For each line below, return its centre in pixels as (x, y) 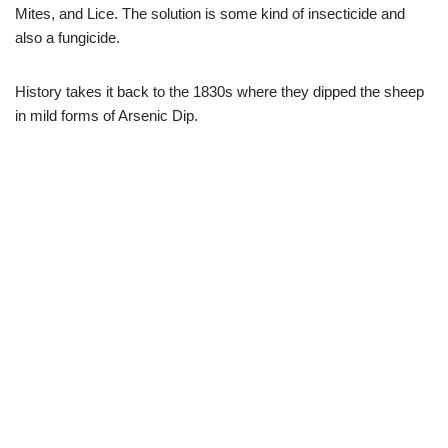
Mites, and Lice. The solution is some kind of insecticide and (210, 13)
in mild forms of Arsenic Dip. (106, 115)
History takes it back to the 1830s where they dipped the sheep (219, 91)
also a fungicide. (67, 37)
